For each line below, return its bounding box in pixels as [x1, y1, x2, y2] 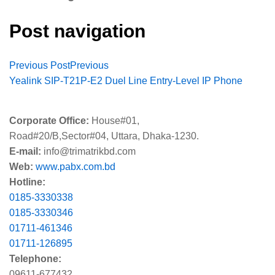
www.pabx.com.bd [36, 161, 115, 172]
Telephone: [9, 254, 61, 265]
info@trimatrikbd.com [41, 146, 136, 157]
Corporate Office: [9, 115, 89, 126]
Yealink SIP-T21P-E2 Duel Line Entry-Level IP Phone [9, 76, 242, 87]
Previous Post [9, 60, 70, 71]
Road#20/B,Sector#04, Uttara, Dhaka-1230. [9, 131, 199, 142]
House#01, [89, 115, 139, 126]
